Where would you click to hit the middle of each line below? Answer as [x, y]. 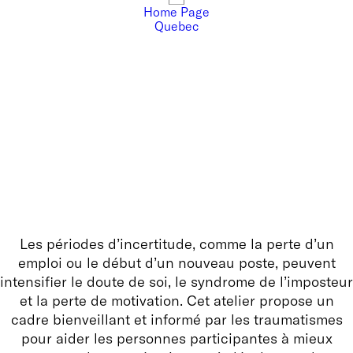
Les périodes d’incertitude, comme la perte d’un [176, 244]
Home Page [176, 12]
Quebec [176, 26]
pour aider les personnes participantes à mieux [176, 338]
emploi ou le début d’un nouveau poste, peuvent [176, 263]
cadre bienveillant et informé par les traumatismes [176, 320]
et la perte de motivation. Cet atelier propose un [176, 301]
